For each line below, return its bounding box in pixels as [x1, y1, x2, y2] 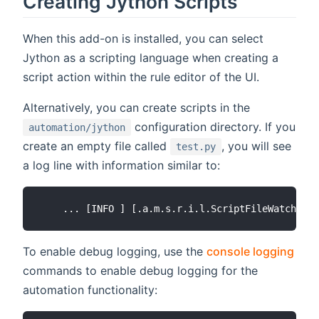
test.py [176, 141, 216, 153]
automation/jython [28, 122, 125, 134]
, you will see [221, 139, 291, 154]
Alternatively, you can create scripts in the [23, 100, 250, 115]
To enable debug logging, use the [23, 244, 206, 259]
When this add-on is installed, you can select [23, 31, 263, 46]
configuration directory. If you [131, 120, 296, 135]
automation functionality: [23, 283, 157, 298]
